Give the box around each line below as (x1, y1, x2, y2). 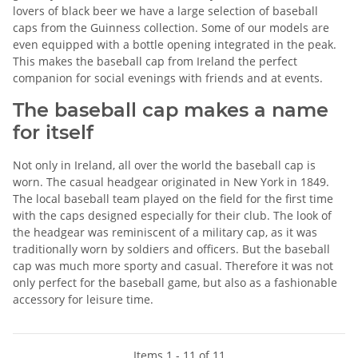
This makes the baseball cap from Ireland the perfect (13, 53, 297, 69)
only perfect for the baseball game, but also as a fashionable (13, 274, 337, 290)
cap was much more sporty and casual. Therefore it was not (13, 257, 333, 273)
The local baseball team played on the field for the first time (13, 190, 333, 206)
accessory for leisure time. (13, 291, 153, 307)
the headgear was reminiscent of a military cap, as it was (13, 224, 317, 240)
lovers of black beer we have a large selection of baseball (13, 2, 318, 18)
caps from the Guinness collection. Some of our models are (13, 19, 329, 35)
